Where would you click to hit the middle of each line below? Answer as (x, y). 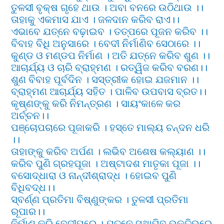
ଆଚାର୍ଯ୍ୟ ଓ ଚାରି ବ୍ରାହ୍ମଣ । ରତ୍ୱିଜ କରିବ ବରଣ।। (109, 68)
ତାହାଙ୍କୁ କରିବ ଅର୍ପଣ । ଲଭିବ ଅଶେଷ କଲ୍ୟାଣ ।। (108, 152)
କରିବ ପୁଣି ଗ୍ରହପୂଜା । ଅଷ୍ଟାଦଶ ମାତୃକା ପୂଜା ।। (106, 164)
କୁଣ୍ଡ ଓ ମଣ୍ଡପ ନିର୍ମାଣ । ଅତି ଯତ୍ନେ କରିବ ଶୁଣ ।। (111, 56)
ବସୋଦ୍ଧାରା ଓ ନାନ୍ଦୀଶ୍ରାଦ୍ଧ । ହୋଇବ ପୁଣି (94, 176)
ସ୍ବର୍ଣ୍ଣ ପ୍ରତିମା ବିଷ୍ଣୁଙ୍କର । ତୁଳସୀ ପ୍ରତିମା (100, 200)
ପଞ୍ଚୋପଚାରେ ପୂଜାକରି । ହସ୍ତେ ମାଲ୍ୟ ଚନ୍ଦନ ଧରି (110, 128)
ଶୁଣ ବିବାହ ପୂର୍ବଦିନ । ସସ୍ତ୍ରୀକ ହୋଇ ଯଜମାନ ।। (105, 80)
